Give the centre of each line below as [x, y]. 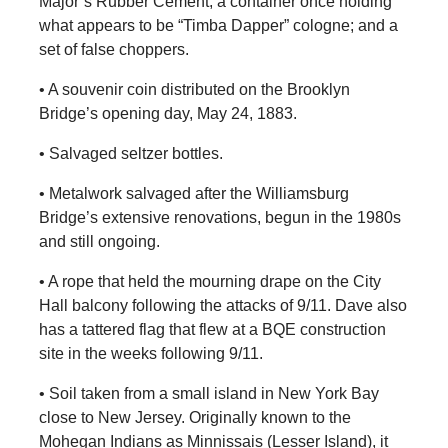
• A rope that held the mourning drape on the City [209, 281]
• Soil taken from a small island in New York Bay [208, 393]
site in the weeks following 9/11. [152, 353]
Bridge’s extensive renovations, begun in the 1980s [219, 217]
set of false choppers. [113, 49]
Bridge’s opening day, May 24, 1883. [167, 113]
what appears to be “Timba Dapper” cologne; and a [218, 25]
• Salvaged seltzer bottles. [130, 153]
